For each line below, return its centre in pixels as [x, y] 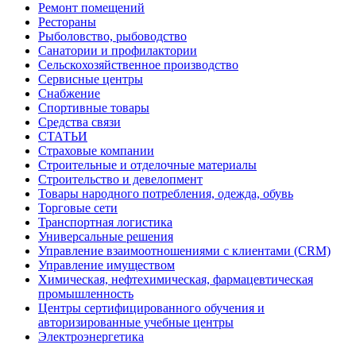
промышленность [86, 294]
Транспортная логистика [105, 222]
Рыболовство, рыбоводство [112, 37]
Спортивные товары [94, 108]
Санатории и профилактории [118, 51]
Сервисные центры [91, 79]
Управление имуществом [106, 265]
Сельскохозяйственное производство [138, 65]
